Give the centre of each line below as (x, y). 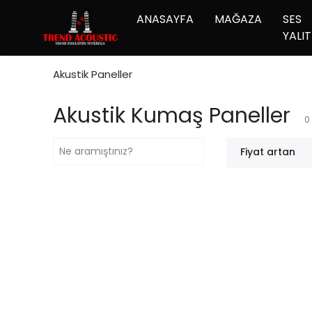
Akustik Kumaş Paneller (172, 116)
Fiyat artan (268, 152)
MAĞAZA (238, 19)
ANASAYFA (165, 19)
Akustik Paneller (93, 74)
